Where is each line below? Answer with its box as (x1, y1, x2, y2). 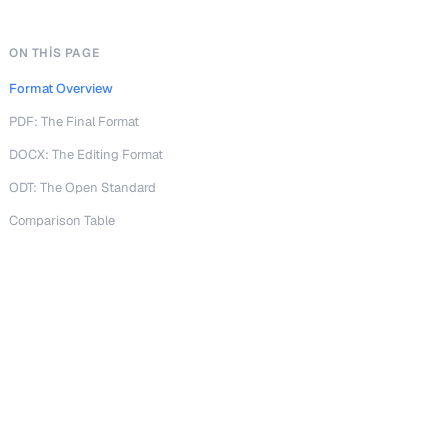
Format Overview (9, 80, 113, 97)
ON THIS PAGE (9, 45, 100, 61)
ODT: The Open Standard (9, 179, 156, 196)
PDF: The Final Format (9, 113, 139, 130)
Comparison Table (9, 212, 115, 229)
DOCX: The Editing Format (9, 146, 163, 163)
